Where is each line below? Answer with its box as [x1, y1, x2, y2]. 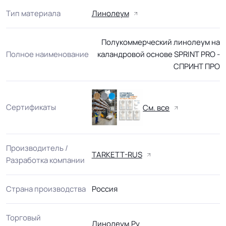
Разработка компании [6, 155, 85, 166]
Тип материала [6, 8, 61, 19]
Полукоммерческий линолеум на [101, 37, 220, 48]
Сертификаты [6, 102, 56, 113]
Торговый [6, 212, 41, 223]
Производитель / [6, 143, 68, 154]
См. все [143, 102, 170, 113]
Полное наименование [6, 49, 89, 60]
